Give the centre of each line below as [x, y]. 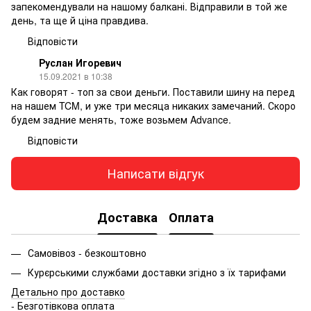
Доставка [127, 218]
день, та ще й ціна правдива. [80, 20]
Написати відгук [155, 173]
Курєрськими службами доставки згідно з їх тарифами [157, 272]
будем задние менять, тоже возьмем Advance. [121, 119]
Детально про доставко [68, 292]
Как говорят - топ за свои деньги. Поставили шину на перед [153, 91]
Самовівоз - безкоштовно [87, 252]
